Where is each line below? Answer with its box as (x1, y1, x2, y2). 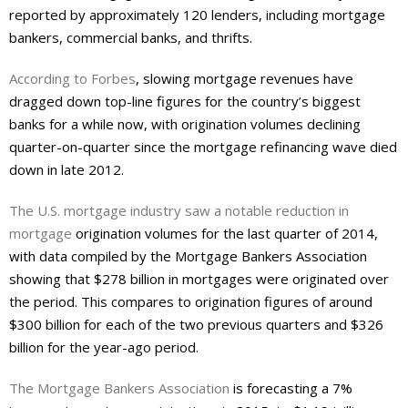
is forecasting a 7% (229, 379, 352, 398)
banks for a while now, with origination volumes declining (9, 115, 361, 134)
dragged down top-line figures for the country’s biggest (9, 92, 361, 111)
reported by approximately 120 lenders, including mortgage (9, 5, 385, 25)
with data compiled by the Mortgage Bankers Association (9, 247, 367, 266)
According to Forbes (9, 69, 136, 88)
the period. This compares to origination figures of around (9, 292, 372, 311)
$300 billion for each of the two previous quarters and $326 (9, 315, 383, 334)
